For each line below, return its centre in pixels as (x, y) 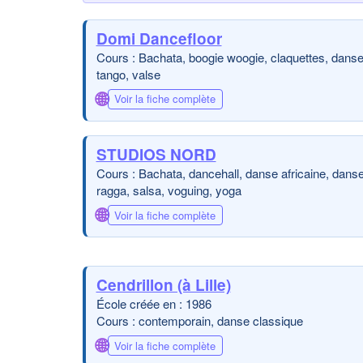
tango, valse (128, 74)
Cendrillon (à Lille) (163, 285)
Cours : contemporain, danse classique (199, 320)
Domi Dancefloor (159, 38)
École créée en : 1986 (154, 303)
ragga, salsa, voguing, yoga (169, 190)
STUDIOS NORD (156, 154)
